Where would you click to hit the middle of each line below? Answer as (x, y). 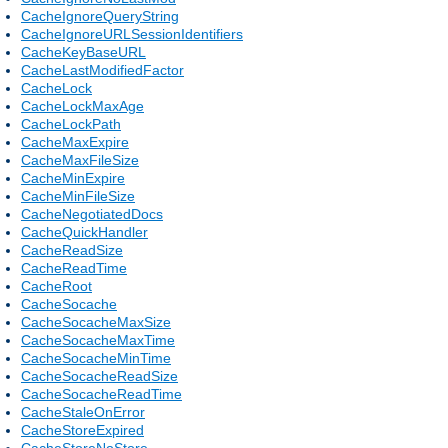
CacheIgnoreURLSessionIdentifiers (132, 33)
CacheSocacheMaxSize (96, 321)
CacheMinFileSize (78, 195)
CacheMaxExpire (75, 141)
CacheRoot (56, 285)
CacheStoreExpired (82, 429)
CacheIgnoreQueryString (100, 15)
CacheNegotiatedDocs (92, 213)
